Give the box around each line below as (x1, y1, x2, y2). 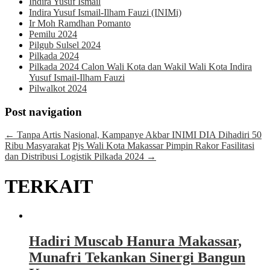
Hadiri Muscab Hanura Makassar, (29, 233, 242, 250)
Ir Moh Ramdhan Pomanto (29, 18, 131, 28)
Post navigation (5, 105, 82, 118)
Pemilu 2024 (29, 29, 77, 39)
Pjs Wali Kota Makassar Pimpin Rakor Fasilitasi (72, 140, 254, 151)
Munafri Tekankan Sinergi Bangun (29, 250, 245, 266)
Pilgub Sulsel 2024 (29, 40, 101, 50)
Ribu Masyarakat (5, 140, 70, 151)
